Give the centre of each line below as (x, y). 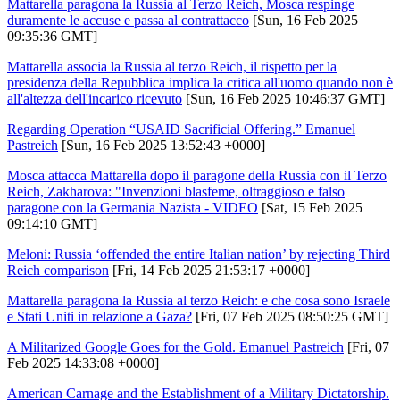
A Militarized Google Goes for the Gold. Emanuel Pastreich (175, 346)
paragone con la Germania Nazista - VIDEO (133, 207)
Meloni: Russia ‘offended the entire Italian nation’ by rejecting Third (199, 254)
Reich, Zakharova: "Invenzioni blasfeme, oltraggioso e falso (176, 191)
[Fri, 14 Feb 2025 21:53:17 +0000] (209, 270)
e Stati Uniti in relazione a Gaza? (100, 316)
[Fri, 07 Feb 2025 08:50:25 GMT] (290, 316)
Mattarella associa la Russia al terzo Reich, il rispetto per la (172, 66)
